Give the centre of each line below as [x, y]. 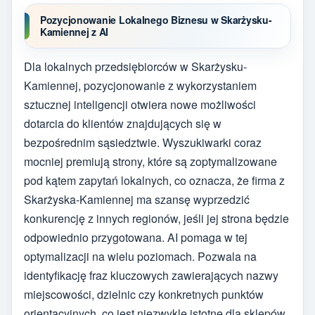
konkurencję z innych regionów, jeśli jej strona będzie [156, 218]
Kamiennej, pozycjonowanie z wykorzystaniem [140, 85]
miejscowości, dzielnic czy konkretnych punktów [144, 294]
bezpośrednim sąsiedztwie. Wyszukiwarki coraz [143, 142]
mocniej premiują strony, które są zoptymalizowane [150, 161]
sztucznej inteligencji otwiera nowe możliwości [140, 104]
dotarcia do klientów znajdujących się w [123, 123]
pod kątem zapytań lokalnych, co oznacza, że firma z [154, 180]
